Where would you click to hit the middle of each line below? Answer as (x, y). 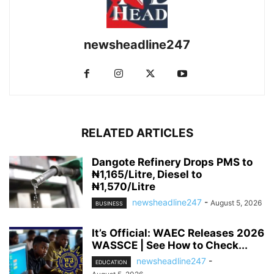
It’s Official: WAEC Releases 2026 (178, 233)
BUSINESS (109, 203)
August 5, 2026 (236, 202)
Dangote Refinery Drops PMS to (172, 162)
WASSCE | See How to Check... (170, 245)
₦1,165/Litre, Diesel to (147, 174)
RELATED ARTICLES (137, 133)
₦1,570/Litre (124, 186)
